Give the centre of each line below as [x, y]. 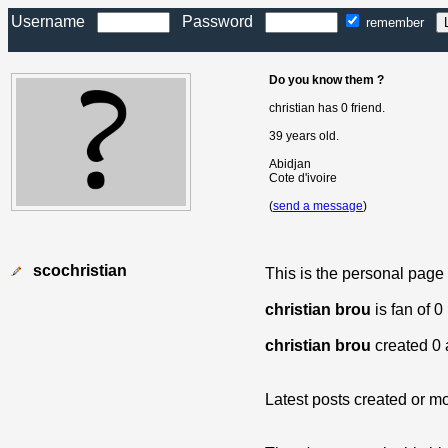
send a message [318, 206]
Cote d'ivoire [303, 178]
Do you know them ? [326, 80]
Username [54, 21]
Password [217, 21]
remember [399, 22]
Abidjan [290, 164]
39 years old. [304, 136]
